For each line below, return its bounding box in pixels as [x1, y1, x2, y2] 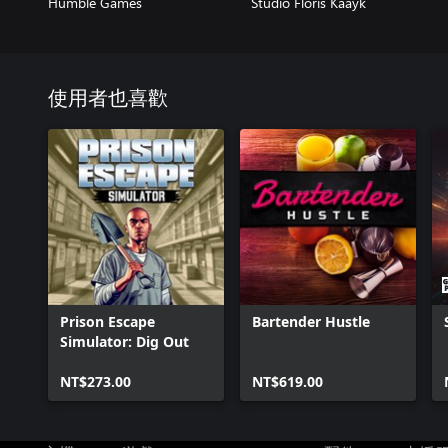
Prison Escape [60, 312, 155, 331]
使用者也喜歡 [48, 89, 168, 109]
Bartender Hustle [252, 312, 370, 331]
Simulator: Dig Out [60, 332, 189, 351]
